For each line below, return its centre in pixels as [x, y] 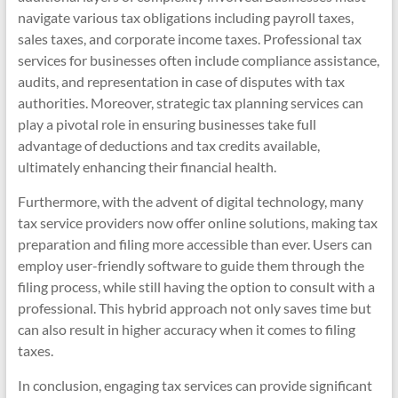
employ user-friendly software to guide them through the [191, 265]
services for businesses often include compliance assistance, [198, 60]
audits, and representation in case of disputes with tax [181, 81]
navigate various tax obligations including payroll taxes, [185, 17]
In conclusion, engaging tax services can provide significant [195, 385]
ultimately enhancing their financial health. [147, 167]
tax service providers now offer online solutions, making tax [197, 223]
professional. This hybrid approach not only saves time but [194, 308]
